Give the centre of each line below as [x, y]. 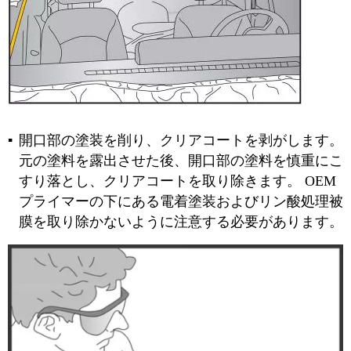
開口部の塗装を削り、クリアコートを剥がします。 [181, 140]
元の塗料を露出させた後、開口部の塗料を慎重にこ [181, 161]
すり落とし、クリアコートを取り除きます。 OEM [177, 181]
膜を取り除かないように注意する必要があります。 [181, 222]
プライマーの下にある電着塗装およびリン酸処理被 [181, 201]
